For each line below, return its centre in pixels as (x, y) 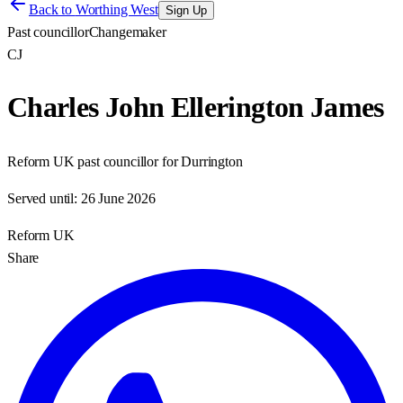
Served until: (42, 198)
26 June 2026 (118, 198)
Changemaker (127, 32)
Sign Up (186, 10)
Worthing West (116, 9)
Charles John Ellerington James (196, 107)
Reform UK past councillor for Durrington (125, 161)
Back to (52, 9)
